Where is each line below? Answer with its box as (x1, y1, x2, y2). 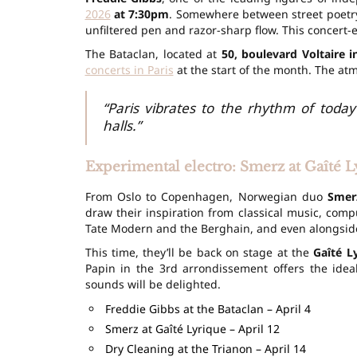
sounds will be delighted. (84, 276, 221, 292)
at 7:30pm (110, 6, 170, 22)
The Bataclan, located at (84, 45, 222, 61)
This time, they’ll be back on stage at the (84, 244, 314, 260)
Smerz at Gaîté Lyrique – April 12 (104, 320, 280, 336)
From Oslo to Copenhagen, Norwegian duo (84, 188, 328, 204)
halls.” (102, 116, 141, 135)
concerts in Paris (84, 61, 174, 77)
